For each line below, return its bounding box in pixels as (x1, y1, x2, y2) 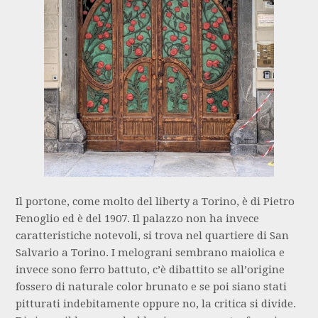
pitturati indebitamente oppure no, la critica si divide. (16, 297, 297, 310)
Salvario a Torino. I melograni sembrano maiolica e (16, 246, 285, 259)
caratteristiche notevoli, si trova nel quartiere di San (16, 229, 290, 242)
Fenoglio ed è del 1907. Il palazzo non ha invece (16, 212, 260, 225)
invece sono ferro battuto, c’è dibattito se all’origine (16, 263, 285, 276)
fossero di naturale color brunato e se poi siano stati (16, 280, 287, 293)
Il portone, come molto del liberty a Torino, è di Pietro (16, 194, 295, 208)
